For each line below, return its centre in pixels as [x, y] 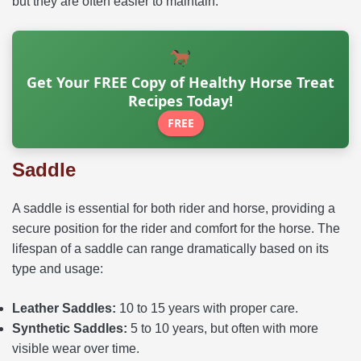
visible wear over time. [76, 348]
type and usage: [58, 268]
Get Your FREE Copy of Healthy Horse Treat [180, 82]
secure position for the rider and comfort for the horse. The [176, 228]
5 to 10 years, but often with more [223, 328]
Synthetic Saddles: [70, 328]
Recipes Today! [180, 100]
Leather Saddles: [64, 308]
